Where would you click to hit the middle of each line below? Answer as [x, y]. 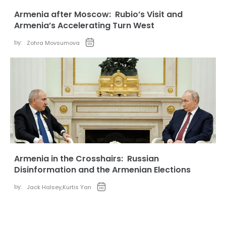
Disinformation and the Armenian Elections [102, 170]
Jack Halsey [44, 187]
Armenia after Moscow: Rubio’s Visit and [98, 14]
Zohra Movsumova [53, 43]
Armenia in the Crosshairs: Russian [87, 159]
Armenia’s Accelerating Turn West [84, 25]
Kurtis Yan [77, 187]
